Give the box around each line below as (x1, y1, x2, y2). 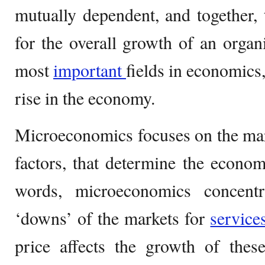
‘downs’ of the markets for (15, 206, 211, 230)
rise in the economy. (15, 86, 155, 109)
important (53, 58, 126, 82)
